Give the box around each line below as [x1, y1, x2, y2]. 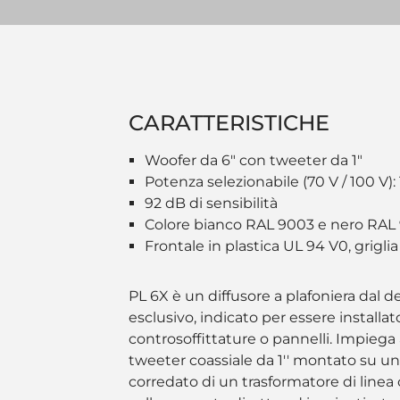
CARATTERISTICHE [129, 110, 329, 136]
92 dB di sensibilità [145, 195, 278, 212]
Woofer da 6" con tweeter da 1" [145, 152, 362, 169]
